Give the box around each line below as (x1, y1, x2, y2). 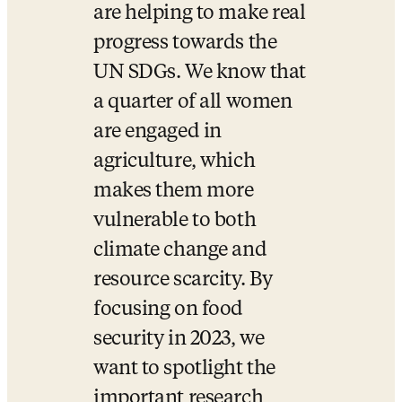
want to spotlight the (93, 359, 275, 379)
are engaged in (93, 122, 222, 142)
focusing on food (93, 300, 243, 319)
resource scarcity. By (93, 270, 273, 290)
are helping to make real (93, 4, 306, 23)
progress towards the (93, 33, 277, 53)
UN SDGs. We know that (93, 63, 306, 83)
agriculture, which (93, 152, 256, 171)
